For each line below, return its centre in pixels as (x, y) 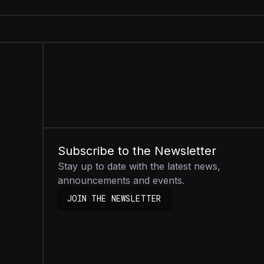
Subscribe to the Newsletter (137, 151)
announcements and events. (121, 180)
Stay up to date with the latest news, (139, 166)
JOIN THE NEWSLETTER (114, 198)
